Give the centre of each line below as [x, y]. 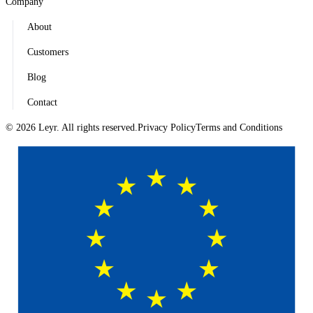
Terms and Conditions [239, 128]
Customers [48, 52]
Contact [42, 103]
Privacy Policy [167, 128]
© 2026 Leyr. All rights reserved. [72, 128]
